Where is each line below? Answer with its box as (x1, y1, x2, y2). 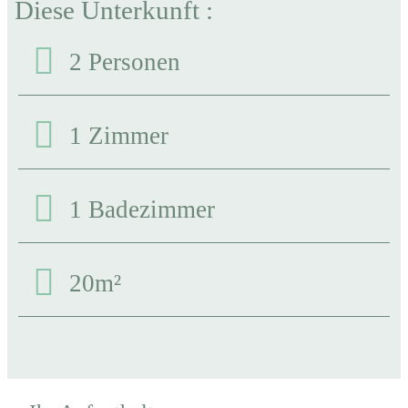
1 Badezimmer (69, 195, 215, 223)
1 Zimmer (69, 121, 168, 149)
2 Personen (69, 47, 180, 76)
